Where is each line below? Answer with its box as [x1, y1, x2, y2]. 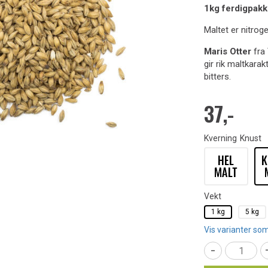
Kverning [204, 133, 237, 143]
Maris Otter [204, 46, 251, 57]
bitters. [204, 71, 231, 82]
